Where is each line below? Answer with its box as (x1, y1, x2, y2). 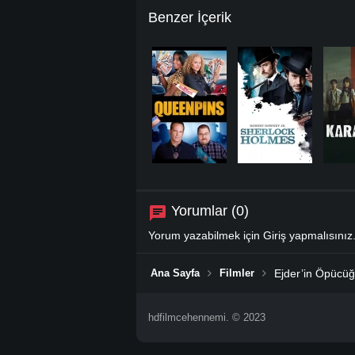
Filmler (219, 266, 254, 279)
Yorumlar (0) (171, 202, 249, 219)
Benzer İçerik (148, 9, 231, 25)
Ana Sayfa (151, 266, 200, 279)
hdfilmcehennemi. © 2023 (148, 311, 265, 323)
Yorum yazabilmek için (148, 228, 263, 242)
